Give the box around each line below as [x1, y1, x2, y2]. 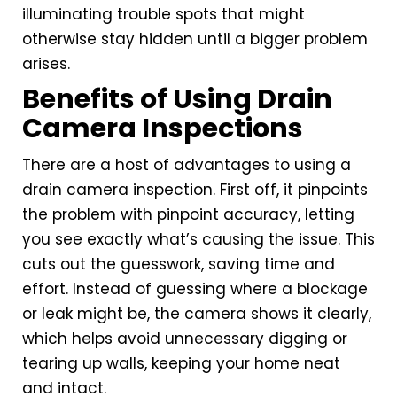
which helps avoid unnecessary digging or [22, 328, 347, 350]
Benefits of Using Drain [22, 81, 332, 119]
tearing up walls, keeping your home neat [22, 353, 340, 375]
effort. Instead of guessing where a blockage [22, 278, 368, 300]
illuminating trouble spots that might [22, 4, 305, 26]
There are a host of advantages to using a [22, 154, 351, 176]
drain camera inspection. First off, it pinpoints [22, 179, 368, 201]
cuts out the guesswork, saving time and [22, 253, 335, 276]
